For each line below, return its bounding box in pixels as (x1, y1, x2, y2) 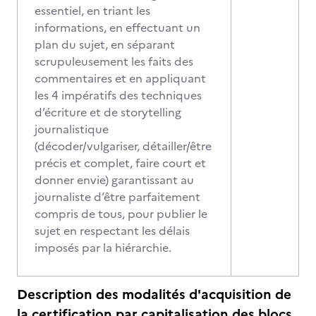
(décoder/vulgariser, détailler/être (35, 138, 212, 154)
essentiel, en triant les (35, 2, 150, 19)
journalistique (35, 121, 109, 138)
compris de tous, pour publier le (35, 205, 207, 222)
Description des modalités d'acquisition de (17, 284, 291, 305)
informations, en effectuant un (35, 19, 200, 36)
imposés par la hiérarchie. (35, 239, 171, 256)
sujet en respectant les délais (35, 222, 190, 239)
